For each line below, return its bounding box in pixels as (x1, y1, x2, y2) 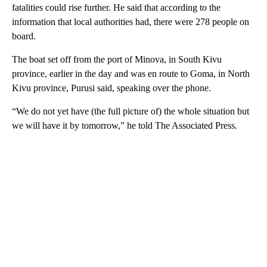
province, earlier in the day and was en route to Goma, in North (12, 68, 250, 79)
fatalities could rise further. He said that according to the (12, 2, 221, 13)
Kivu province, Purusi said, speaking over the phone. (12, 82, 211, 93)
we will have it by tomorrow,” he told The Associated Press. (12, 120, 237, 131)
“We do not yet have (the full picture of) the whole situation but (12, 105, 249, 116)
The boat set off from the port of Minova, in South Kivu (12, 54, 222, 64)
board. (12, 30, 36, 41)
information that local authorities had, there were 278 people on (12, 16, 249, 27)
